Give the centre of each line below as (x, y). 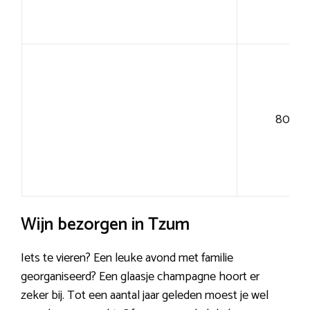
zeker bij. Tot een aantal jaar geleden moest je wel (145, 296)
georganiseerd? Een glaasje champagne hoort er (140, 277)
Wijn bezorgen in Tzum (105, 225)
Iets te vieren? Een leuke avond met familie (127, 258)
